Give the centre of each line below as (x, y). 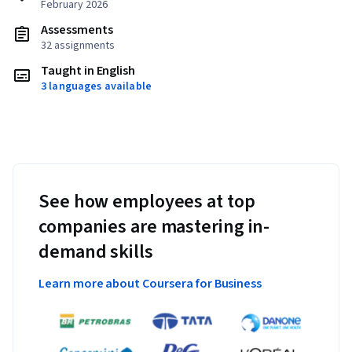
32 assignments (78, 46)
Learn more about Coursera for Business (150, 284)
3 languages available (96, 87)
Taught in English (88, 71)
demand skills (96, 252)
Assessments (77, 30)
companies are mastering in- (154, 227)
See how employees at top (147, 202)
